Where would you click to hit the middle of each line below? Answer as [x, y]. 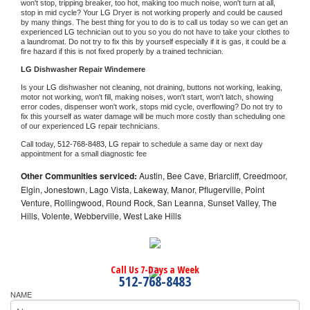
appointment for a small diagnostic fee [84, 154]
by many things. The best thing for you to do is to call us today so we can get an [154, 22]
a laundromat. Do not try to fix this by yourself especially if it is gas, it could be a [153, 42]
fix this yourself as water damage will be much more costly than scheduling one [153, 117]
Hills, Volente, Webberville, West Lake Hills [101, 216]
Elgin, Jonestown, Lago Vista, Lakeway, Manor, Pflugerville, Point [143, 190]
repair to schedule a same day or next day [192, 144]
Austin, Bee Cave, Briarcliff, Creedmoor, [212, 176]
